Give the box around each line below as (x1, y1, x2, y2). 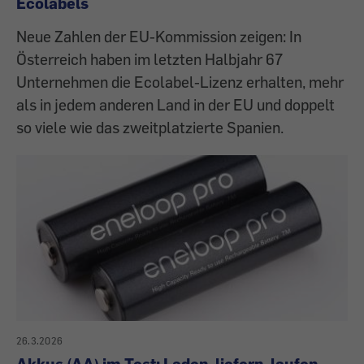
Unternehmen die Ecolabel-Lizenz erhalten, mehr (16, 71, 344, 91)
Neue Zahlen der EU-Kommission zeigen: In (16, 26, 301, 45)
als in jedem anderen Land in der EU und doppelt (16, 94, 335, 114)
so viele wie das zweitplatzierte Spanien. (16, 117, 284, 136)
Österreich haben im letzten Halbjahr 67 (16, 49, 283, 68)
